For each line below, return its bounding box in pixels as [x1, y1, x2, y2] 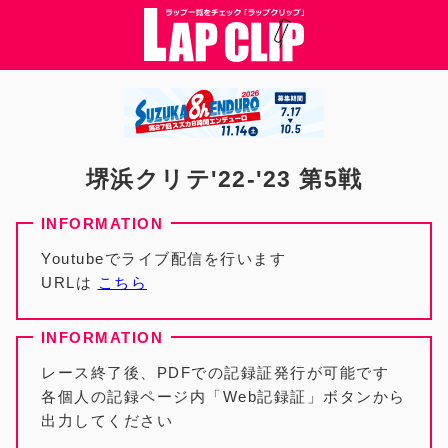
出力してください [41, 412, 173, 429]
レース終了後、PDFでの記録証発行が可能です [41, 364, 389, 381]
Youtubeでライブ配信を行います [41, 250, 286, 267]
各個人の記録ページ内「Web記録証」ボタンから [41, 388, 406, 405]
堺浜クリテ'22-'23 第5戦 [85, 167, 363, 192]
